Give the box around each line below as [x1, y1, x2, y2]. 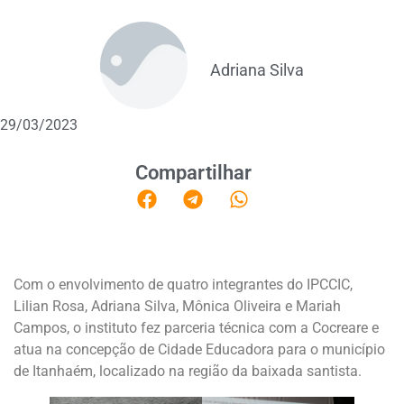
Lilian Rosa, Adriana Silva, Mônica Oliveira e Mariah [14, 298, 341, 316]
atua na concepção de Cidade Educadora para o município [14, 341, 385, 359]
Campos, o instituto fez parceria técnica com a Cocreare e [14, 319, 379, 337]
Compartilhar [134, 161, 252, 185]
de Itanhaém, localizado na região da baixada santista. [14, 363, 362, 381]
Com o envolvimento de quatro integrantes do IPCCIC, [14, 276, 353, 294]
